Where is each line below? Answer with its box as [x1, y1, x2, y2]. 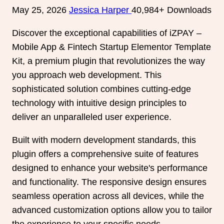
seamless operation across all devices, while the [12, 190, 204, 201]
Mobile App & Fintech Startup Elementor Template [12, 42, 211, 52]
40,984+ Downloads [131, 5, 211, 15]
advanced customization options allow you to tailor [12, 204, 212, 215]
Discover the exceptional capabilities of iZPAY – [12, 28, 201, 38]
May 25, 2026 [12, 5, 69, 15]
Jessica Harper [69, 5, 131, 15]
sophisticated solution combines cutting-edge [12, 84, 191, 94]
